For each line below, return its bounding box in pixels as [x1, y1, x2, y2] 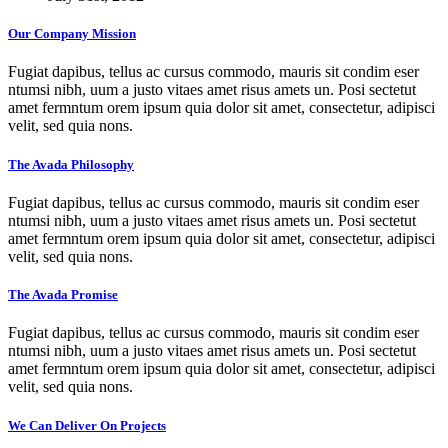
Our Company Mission [8, 25, 136, 41]
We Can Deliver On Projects [8, 417, 166, 433]
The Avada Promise [8, 287, 118, 303]
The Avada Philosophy [8, 156, 134, 172]
